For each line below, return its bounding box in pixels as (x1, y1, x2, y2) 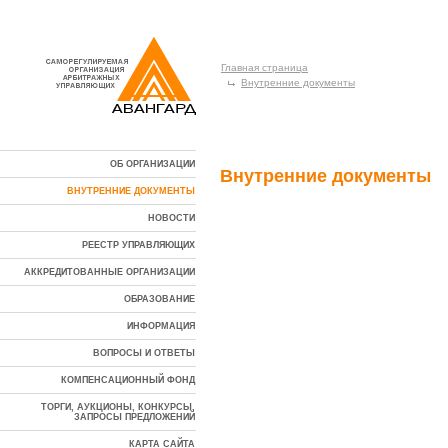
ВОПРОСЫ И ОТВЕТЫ (93, 348, 195, 358)
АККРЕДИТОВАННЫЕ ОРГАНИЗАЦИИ (24, 267, 195, 277)
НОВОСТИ (148, 213, 195, 223)
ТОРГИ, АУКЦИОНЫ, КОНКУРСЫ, (41, 402, 195, 412)
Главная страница (221, 62, 308, 73)
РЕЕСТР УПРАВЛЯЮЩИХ (82, 240, 195, 250)
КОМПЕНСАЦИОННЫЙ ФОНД (61, 375, 195, 385)
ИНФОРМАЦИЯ (127, 321, 195, 331)
